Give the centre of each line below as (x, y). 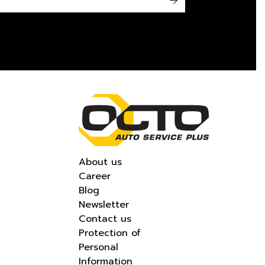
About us (100, 162)
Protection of (110, 233)
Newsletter (104, 205)
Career (95, 176)
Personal (98, 247)
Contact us (105, 219)
